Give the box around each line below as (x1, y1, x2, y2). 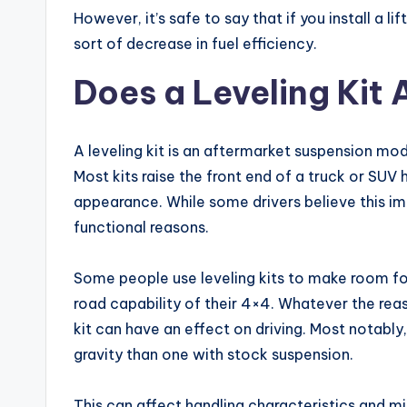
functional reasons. (74, 218, 209, 236)
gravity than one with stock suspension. (74, 345, 353, 363)
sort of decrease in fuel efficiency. (74, 35, 317, 53)
